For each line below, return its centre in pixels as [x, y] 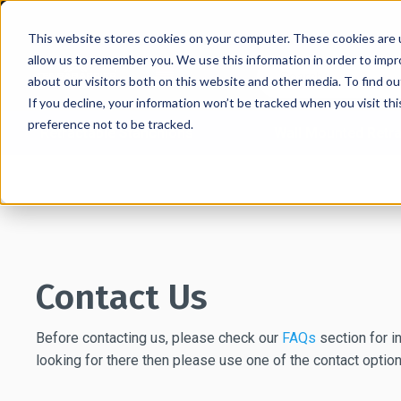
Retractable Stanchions [117, 133]
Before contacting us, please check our [159, 338]
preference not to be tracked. [110, 124]
